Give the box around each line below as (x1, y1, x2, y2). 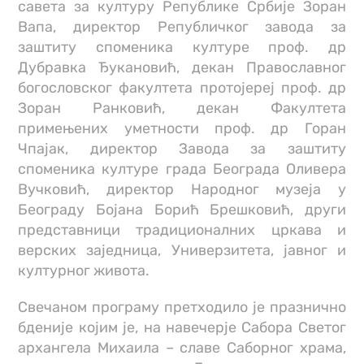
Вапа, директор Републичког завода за (18, 18, 346, 37)
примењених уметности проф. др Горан (18, 119, 346, 138)
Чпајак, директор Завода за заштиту (18, 140, 346, 158)
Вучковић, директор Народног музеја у (18, 180, 346, 199)
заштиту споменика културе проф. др (18, 38, 346, 57)
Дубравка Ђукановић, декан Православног (18, 58, 346, 77)
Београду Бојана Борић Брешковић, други (18, 201, 346, 219)
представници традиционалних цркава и (18, 221, 346, 240)
